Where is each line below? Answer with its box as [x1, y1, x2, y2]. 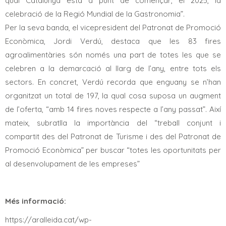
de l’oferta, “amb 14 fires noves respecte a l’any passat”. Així [5, 104, 221, 114]
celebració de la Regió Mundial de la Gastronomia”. [5, 9, 185, 19]
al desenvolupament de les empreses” [5, 158, 140, 168]
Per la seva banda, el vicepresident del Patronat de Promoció [5, 22, 221, 32]
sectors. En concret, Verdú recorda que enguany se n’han [5, 77, 221, 87]
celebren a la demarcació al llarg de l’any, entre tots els [5, 63, 221, 73]
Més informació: [5, 196, 66, 206]
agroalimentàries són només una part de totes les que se [5, 49, 221, 60]
